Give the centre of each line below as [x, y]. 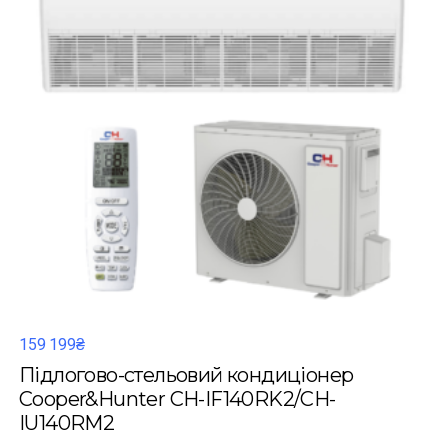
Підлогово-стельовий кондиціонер [186, 375]
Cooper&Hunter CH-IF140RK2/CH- [177, 399]
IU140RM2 [67, 423]
